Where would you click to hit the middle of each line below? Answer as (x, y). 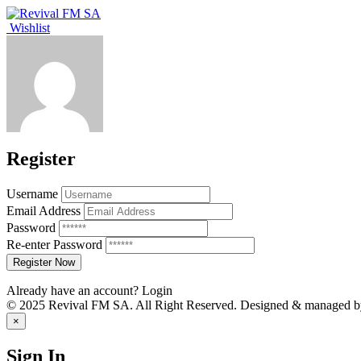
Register (41, 158)
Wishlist (28, 28)
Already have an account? (74, 290)
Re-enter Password (54, 244)
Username (32, 193)
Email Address (44, 210)
